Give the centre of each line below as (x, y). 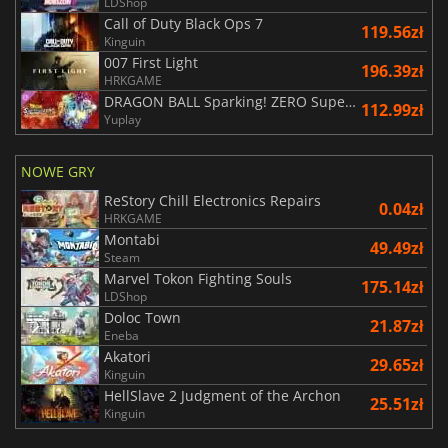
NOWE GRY (58, 172)
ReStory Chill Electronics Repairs (212, 201)
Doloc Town (142, 318)
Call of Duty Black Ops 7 (183, 24)
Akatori (127, 357)
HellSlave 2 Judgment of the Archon (222, 396)
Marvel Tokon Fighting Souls (198, 279)
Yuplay (122, 120)
